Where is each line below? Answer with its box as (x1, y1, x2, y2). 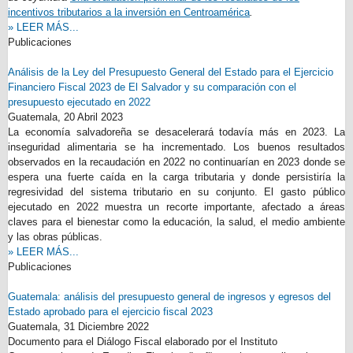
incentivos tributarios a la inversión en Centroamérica (8, 6, 250, 18)
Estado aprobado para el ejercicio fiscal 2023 (8, 306, 213, 318)
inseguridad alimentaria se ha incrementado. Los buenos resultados (8, 141, 345, 153)
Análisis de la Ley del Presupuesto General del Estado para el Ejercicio (8, 66, 333, 78)
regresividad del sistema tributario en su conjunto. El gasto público (8, 186, 345, 198)
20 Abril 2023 (64, 111, 123, 123)
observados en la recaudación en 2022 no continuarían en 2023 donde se (8, 156, 345, 168)
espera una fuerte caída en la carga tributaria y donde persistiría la (8, 171, 345, 183)
